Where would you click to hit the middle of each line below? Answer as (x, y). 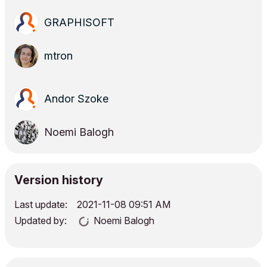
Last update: (41, 205)
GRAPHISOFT (79, 23)
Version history (59, 180)
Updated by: (41, 221)
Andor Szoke (76, 99)
